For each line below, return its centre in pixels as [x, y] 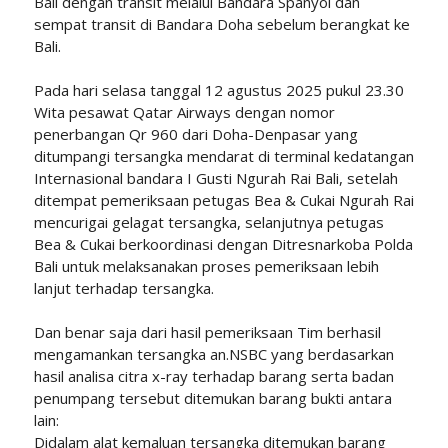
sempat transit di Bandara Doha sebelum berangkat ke [221, 24]
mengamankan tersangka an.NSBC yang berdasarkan [213, 354]
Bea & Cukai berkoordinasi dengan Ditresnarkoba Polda [223, 244]
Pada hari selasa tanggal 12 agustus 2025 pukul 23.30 [218, 90]
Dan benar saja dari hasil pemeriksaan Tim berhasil [207, 332]
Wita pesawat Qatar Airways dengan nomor [184, 112]
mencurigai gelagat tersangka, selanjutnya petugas [208, 222]
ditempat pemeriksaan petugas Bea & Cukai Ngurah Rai [223, 200]
